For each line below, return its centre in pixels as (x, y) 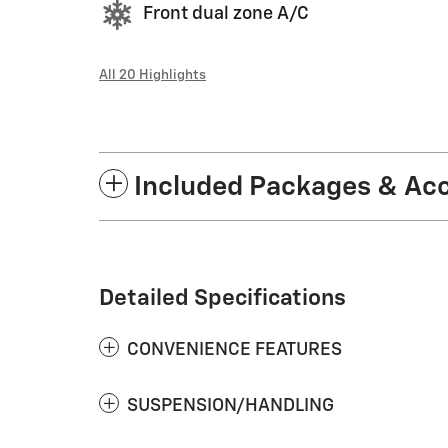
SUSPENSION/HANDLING (230, 405)
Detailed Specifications (222, 298)
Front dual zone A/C (226, 14)
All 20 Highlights (152, 74)
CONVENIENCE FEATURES (234, 349)
